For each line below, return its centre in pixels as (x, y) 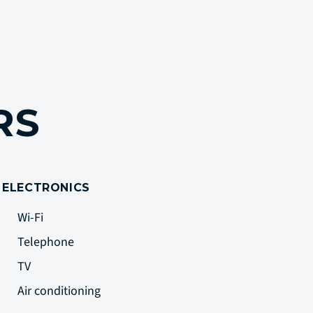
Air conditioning (60, 291)
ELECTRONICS (46, 188)
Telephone (47, 242)
